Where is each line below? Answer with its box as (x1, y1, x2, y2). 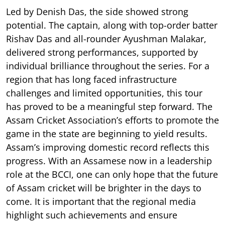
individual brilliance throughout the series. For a (6, 59, 209, 72)
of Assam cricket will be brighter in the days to (6, 181, 201, 194)
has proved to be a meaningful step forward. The (6, 100, 212, 113)
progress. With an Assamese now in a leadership (6, 154, 212, 167)
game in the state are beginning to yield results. (6, 127, 207, 140)
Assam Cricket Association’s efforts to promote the (6, 114, 219, 126)
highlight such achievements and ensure (6, 208, 177, 221)
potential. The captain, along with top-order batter (6, 19, 217, 31)
